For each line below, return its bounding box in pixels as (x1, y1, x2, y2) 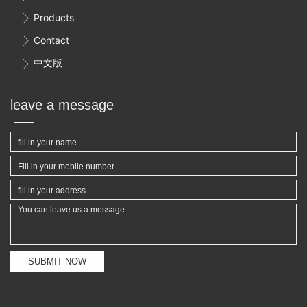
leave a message (10, 97, 114, 112)
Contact (34, 34, 70, 47)
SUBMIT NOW (28, 256, 86, 267)
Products (34, 12, 75, 24)
